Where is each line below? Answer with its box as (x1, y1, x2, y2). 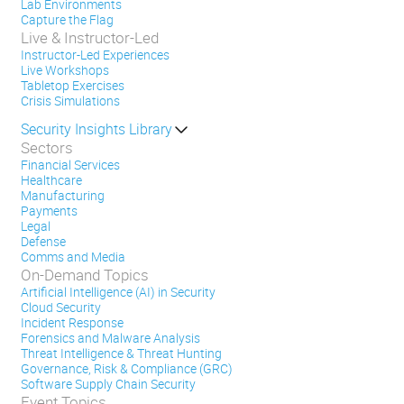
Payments (21, 203, 78, 219)
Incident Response (21, 315, 124, 331)
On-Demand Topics (21, 264, 149, 285)
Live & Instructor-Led (21, 27, 159, 48)
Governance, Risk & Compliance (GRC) (21, 361, 233, 377)
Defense (21, 234, 66, 250)
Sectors (21, 137, 73, 158)
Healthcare (21, 172, 82, 188)
